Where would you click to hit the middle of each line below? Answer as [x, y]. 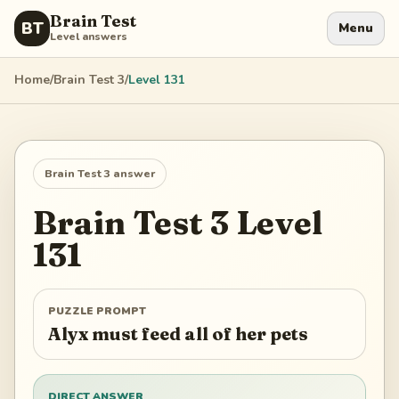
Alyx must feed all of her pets [178, 334]
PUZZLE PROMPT [97, 311]
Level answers [89, 37]
